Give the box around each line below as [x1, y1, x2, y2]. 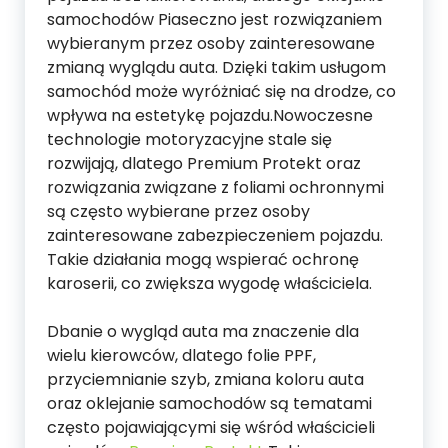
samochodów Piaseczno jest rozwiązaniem [47, 8, 382, 32]
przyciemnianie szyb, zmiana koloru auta [47, 368, 364, 392]
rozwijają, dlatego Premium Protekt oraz [47, 152, 361, 176]
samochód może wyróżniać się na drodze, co [47, 80, 396, 104]
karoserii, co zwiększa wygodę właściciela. [47, 272, 372, 296]
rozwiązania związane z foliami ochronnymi [47, 176, 384, 200]
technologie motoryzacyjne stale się [47, 128, 332, 152]
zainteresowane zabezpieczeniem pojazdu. [47, 224, 383, 248]
